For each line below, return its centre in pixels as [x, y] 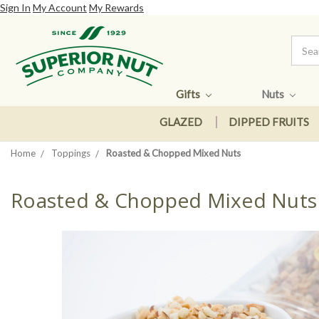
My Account [60, 7]
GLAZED [181, 122]
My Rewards [116, 7]
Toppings [71, 153]
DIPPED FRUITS [268, 122]
